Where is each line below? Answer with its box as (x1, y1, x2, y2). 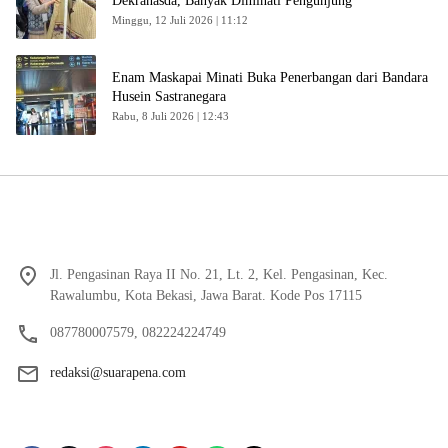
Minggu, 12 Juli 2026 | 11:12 (112, 14, 248, 27)
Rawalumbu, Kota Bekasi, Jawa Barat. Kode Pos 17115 (50, 288, 362, 304)
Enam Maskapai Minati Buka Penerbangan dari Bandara (112, 70, 428, 86)
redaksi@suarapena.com (50, 365, 186, 381)
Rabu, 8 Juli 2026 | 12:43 (112, 110, 229, 123)
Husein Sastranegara (112, 89, 226, 105)
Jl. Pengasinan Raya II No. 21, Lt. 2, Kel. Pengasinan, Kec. (50, 267, 388, 283)
